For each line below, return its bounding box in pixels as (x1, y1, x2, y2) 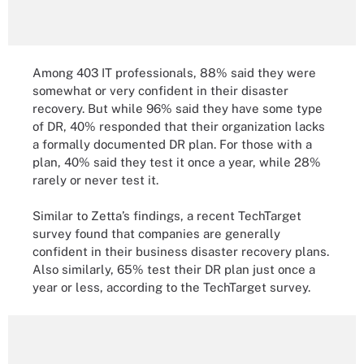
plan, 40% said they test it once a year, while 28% (32, 154, 321, 169)
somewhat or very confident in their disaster (32, 83, 288, 97)
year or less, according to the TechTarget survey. (32, 280, 310, 294)
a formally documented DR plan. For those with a (32, 136, 312, 151)
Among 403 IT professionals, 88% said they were (32, 65, 316, 80)
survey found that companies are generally (32, 227, 280, 240)
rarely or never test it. (32, 172, 158, 187)
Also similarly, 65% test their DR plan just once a (32, 262, 315, 276)
